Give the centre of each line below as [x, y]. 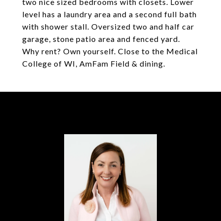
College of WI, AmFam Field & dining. [94, 63]
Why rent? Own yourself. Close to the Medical [110, 51]
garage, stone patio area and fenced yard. [101, 39]
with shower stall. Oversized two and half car [108, 26]
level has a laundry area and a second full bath [110, 14]
